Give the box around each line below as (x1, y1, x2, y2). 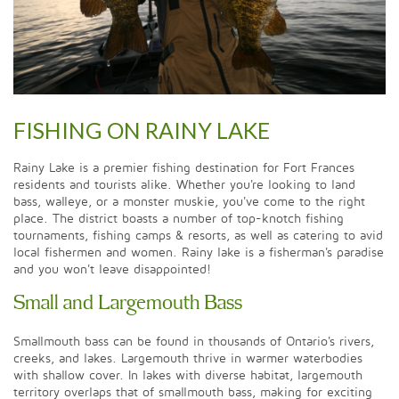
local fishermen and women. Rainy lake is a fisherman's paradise (13, 245, 384, 259)
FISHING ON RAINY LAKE (13, 116, 270, 143)
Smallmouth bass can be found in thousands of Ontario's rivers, (13, 334, 374, 348)
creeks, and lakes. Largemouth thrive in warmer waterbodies (13, 351, 362, 365)
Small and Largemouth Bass (13, 289, 242, 316)
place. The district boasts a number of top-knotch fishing (13, 211, 344, 225)
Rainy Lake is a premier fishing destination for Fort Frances (13, 160, 354, 175)
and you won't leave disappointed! (13, 262, 211, 276)
